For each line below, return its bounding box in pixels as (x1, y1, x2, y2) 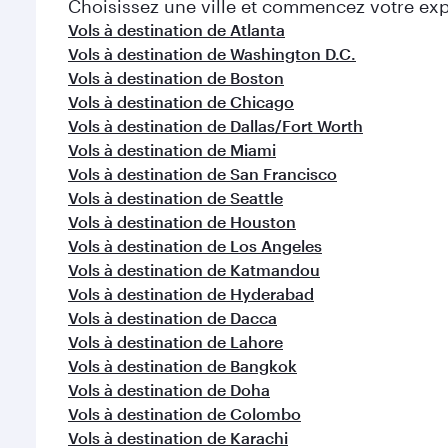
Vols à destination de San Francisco (68, 164, 337, 183)
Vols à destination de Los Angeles (68, 236, 322, 255)
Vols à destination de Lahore (68, 332, 283, 351)
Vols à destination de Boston (68, 68, 284, 87)
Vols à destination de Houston (68, 212, 296, 231)
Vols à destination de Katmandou (68, 260, 320, 279)
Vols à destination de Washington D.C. (68, 44, 356, 63)
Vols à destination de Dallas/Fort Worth (68, 116, 363, 135)
